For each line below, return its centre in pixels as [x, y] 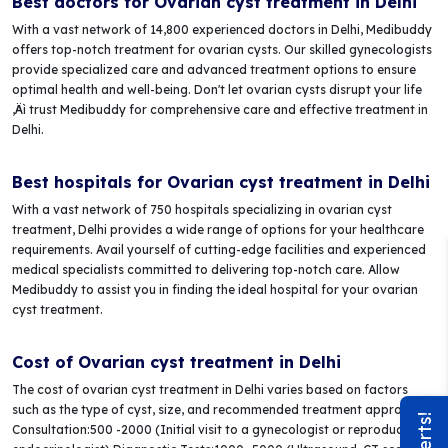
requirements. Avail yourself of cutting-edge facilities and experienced [219, 249]
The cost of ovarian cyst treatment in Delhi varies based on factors [210, 389]
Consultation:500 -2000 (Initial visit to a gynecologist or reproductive [218, 429]
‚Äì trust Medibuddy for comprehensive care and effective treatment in [220, 109]
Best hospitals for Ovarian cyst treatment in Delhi [221, 182]
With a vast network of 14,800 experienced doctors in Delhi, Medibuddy [222, 29]
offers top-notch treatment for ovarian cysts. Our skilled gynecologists [222, 49]
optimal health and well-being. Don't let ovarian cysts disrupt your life [217, 89]
